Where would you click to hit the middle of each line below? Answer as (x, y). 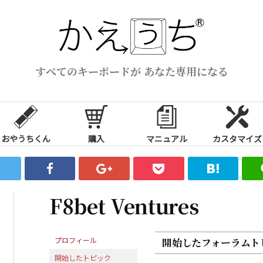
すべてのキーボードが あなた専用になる (131, 71)
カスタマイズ (237, 138)
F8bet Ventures (124, 205)
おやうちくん (26, 138)
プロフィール (76, 240)
